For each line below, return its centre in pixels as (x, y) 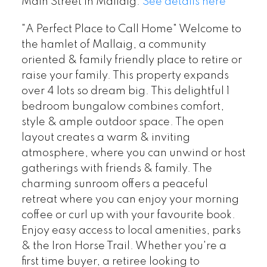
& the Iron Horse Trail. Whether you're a (124, 246)
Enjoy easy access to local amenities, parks (131, 231)
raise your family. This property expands (125, 76)
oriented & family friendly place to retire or (131, 60)
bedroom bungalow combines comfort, (122, 107)
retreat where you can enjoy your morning (130, 200)
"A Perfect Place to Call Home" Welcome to (131, 30)
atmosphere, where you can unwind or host (133, 153)
